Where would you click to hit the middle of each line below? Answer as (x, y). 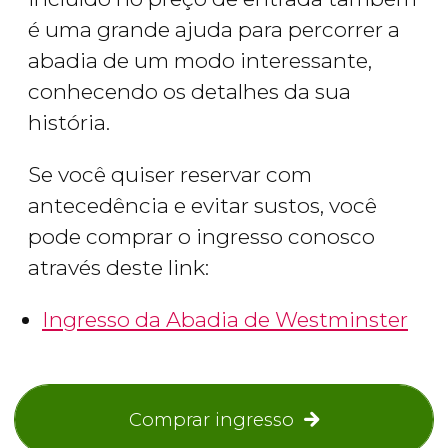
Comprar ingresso (211, 420)
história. (71, 123)
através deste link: (121, 268)
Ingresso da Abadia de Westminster (225, 320)
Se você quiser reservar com (170, 175)
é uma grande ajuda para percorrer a (214, 30)
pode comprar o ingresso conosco (201, 237)
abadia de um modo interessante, (200, 61)
